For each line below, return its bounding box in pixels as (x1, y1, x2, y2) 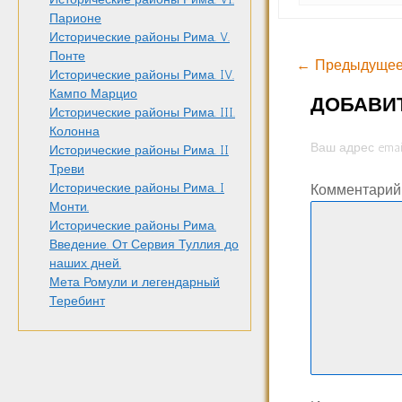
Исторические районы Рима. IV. (49, 67, 234, 83)
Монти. (49, 199, 89, 215)
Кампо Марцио (49, 86, 137, 102)
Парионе (49, 11, 101, 27)
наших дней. (49, 256, 121, 272)
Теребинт (49, 293, 105, 310)
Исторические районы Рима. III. (49, 105, 235, 121)
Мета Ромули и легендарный (49, 275, 220, 291)
